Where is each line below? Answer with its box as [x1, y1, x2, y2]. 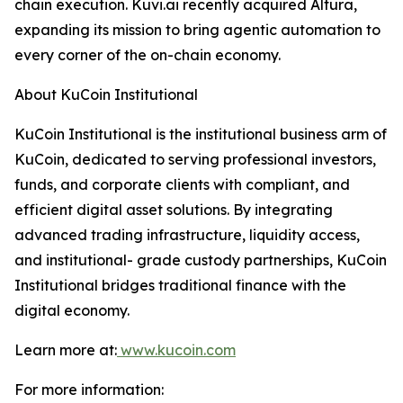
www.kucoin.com [117, 341, 236, 359]
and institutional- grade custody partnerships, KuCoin [14, 251, 387, 269]
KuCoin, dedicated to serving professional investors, [14, 150, 376, 168]
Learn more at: [14, 341, 117, 359]
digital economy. [14, 301, 130, 319]
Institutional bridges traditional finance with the [14, 276, 346, 294]
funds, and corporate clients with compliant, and [14, 175, 350, 193]
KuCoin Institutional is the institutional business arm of [14, 125, 387, 143]
